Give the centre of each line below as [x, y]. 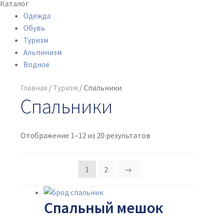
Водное [36, 64]
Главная [34, 87]
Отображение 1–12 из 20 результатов [85, 135]
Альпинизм [43, 52]
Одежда [37, 16]
